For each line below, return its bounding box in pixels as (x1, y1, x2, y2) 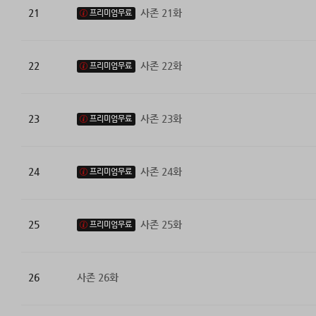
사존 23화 (140, 113, 182, 125)
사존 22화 (140, 60, 182, 72)
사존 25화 (140, 219, 182, 231)
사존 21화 (140, 7, 182, 19)
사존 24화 (140, 166, 182, 178)
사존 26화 (76, 272, 119, 284)
